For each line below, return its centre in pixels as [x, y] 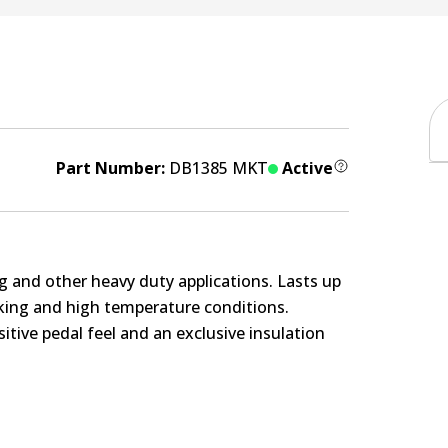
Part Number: [112, 167]
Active [307, 167]
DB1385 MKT [218, 167]
